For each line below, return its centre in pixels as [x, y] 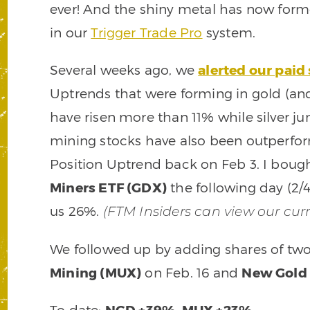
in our [71, 33]
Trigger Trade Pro [147, 33]
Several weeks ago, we [124, 70]
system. [229, 33]
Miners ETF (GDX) [109, 188]
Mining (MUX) [96, 273]
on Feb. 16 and [192, 273]
